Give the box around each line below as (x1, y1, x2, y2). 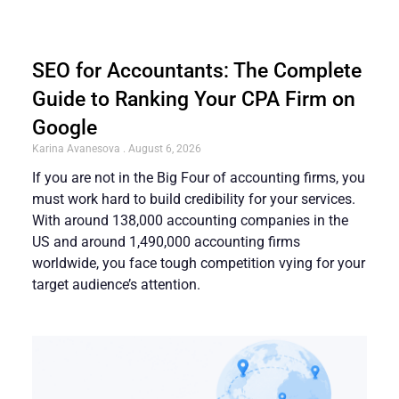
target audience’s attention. (32, 275, 200, 293)
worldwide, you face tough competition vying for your (32, 254, 365, 272)
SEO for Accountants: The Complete (32, 58, 362, 83)
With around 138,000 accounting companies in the (32, 211, 348, 229)
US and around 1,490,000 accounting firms (32, 232, 300, 250)
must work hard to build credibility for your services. (32, 190, 355, 208)
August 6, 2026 (126, 142, 201, 155)
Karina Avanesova (32, 142, 123, 155)
